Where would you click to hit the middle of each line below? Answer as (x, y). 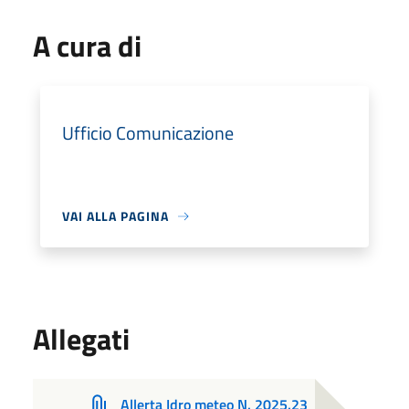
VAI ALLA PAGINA (115, 216)
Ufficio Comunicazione (148, 133)
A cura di (87, 46)
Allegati (81, 339)
